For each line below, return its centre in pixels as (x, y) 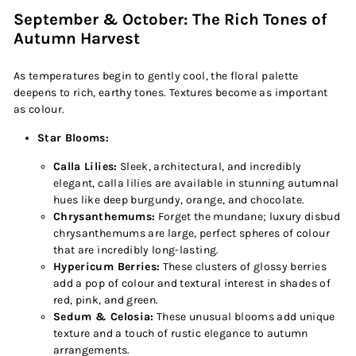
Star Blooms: (74, 138)
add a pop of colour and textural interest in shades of (192, 283)
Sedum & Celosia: (104, 317)
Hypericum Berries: (107, 267)
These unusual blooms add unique (246, 317)
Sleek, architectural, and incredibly (211, 166)
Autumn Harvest (77, 38)
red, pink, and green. (106, 300)
